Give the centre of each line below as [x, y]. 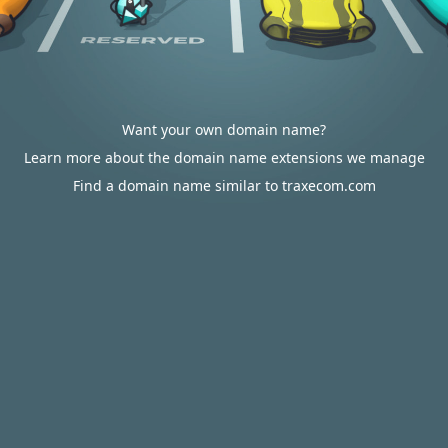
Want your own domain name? [224, 129]
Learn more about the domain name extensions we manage [224, 157]
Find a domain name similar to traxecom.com [224, 185]
